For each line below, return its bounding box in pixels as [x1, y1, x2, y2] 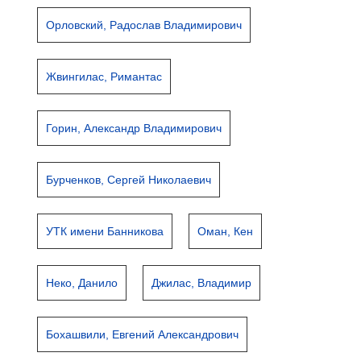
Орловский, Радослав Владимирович [46, 19, 243, 31]
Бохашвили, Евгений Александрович [46, 328, 239, 341]
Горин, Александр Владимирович [46, 122, 222, 135]
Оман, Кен [197, 225, 254, 238]
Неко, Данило [46, 276, 118, 289]
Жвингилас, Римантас [46, 70, 163, 83]
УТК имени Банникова [46, 225, 164, 238]
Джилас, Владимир [151, 276, 252, 289]
